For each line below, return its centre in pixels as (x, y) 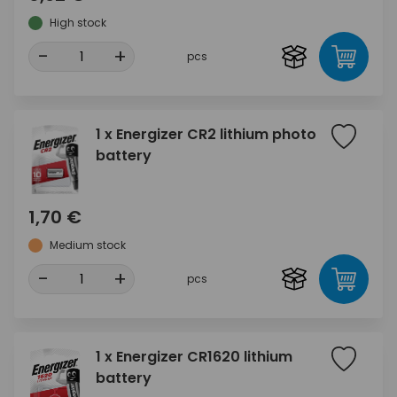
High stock (78, 23)
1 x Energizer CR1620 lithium (194, 357)
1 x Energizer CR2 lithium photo (206, 135)
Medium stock (88, 245)
